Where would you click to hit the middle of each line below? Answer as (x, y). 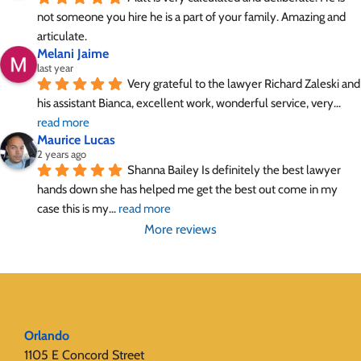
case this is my (73, 209)
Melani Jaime (73, 54)
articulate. (62, 37)
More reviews (180, 230)
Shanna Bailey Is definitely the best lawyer (234, 170)
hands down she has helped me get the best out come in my (187, 190)
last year (55, 68)
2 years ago (62, 154)
